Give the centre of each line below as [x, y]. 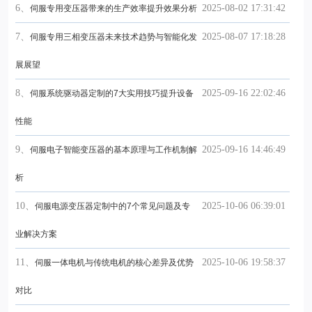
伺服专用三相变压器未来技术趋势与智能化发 [114, 37]
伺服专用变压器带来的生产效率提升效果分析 [114, 9]
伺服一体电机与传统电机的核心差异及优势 [114, 263]
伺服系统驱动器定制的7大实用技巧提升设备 [112, 94]
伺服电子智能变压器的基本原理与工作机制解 [114, 150]
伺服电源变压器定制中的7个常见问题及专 [112, 206]
